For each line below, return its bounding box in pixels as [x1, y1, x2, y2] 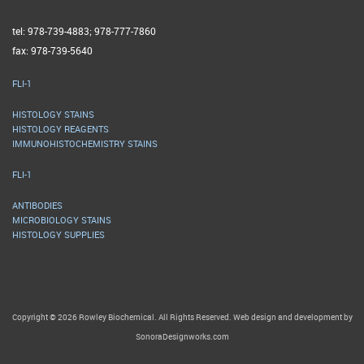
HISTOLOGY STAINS [12, 108, 94, 120]
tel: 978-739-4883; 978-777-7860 [12, 24, 156, 37]
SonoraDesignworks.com [135, 331, 229, 342]
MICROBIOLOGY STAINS [12, 214, 111, 226]
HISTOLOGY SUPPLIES [12, 228, 105, 240]
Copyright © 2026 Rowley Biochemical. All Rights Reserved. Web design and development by [11, 311, 353, 323]
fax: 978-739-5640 [12, 44, 93, 57]
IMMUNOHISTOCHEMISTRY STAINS [12, 137, 158, 149]
